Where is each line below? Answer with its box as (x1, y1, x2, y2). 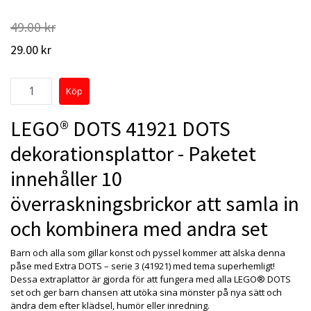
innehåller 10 (10, 165, 122, 192)
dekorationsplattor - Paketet (10, 140, 256, 167)
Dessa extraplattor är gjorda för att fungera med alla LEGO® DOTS (10, 272, 291, 285)
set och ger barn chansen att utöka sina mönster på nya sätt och (10, 285, 282, 299)
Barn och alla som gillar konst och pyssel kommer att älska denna (10, 246, 285, 259)
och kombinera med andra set (10, 215, 268, 242)
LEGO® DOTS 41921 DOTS (10, 115, 230, 142)
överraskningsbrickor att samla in (10, 190, 299, 217)
